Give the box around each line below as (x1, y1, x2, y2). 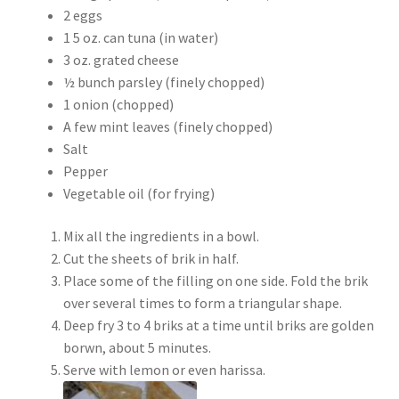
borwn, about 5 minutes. (62, 338, 211, 357)
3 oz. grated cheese (62, 51, 179, 69)
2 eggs (62, 6, 102, 25)
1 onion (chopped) (62, 95, 174, 114)
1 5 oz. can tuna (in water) (62, 28, 218, 47)
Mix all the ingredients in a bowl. (62, 227, 259, 246)
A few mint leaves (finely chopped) (62, 118, 273, 136)
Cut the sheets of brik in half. (62, 249, 239, 268)
